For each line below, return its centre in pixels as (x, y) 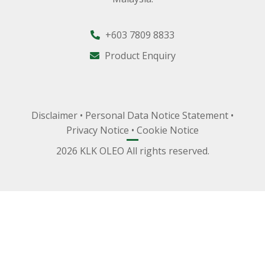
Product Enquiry (139, 55)
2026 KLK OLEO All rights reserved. (132, 151)
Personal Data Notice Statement (157, 115)
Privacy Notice (98, 130)
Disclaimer (54, 115)
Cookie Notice (168, 130)
